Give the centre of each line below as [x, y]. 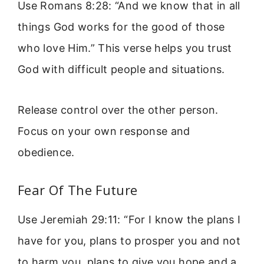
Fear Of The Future [78, 190]
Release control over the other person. [118, 110]
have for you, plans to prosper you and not [129, 241]
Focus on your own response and [104, 131]
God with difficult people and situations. [121, 70]
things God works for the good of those [121, 27]
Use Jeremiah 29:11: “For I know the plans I [129, 220]
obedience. [46, 152]
